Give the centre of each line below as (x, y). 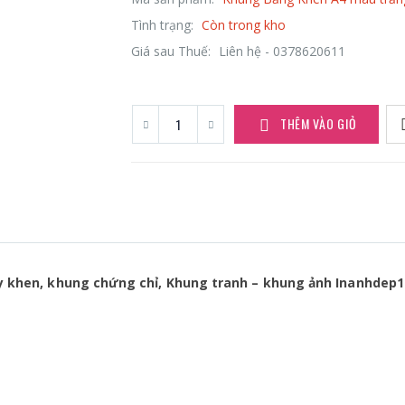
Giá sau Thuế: (173, 52)
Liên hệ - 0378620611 (283, 52)
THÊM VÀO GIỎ (318, 124)
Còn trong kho (244, 25)
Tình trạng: (165, 25)
